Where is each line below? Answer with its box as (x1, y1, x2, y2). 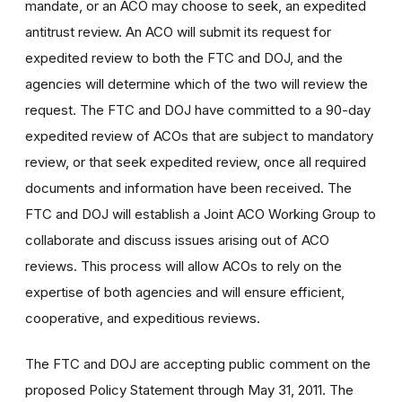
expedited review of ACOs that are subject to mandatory (25, 127, 373, 144)
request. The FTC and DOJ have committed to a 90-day (25, 100, 371, 118)
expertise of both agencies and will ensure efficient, (25, 283, 345, 301)
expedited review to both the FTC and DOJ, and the (25, 48, 343, 66)
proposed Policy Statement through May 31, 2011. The (25, 380, 354, 398)
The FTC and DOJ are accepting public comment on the (25, 354, 371, 372)
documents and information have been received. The (25, 179, 352, 197)
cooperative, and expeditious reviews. (25, 309, 260, 327)
